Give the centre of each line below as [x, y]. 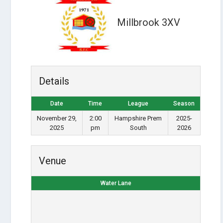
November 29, [57, 118]
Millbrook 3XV [149, 23]
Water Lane [116, 183]
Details [54, 81]
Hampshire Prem [138, 118]
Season [184, 104]
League [138, 104]
